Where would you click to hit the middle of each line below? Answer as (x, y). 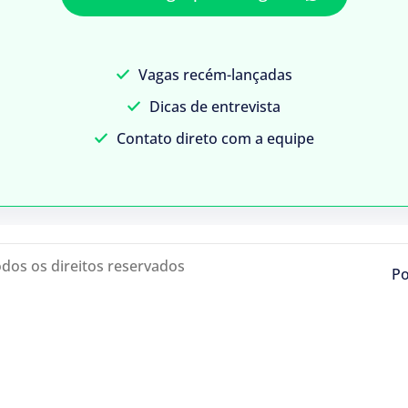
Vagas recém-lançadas (215, 75)
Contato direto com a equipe (215, 139)
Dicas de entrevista (215, 107)
